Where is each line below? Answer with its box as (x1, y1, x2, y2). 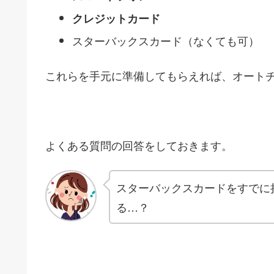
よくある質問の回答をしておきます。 (45, 137, 232, 154)
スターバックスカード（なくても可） (72, 32, 259, 48)
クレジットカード (72, 10, 160, 27)
